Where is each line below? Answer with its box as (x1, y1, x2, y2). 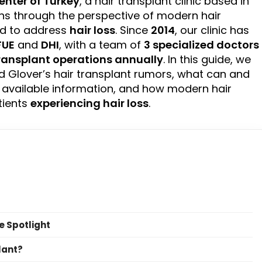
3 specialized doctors (144, 37, 259, 53)
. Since (115, 23, 151, 38)
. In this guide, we (163, 52, 251, 67)
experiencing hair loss (30, 96, 149, 111)
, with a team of (59, 37, 144, 53)
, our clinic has (175, 23, 249, 38)
